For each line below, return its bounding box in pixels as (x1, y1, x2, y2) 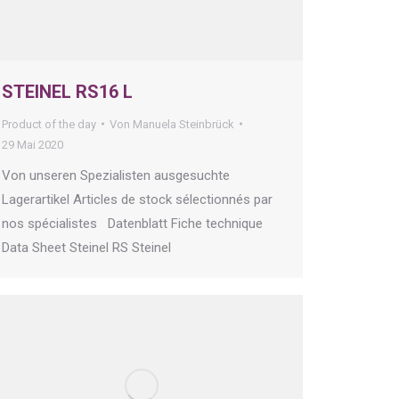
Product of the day (2, 117, 96, 131)
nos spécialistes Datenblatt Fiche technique (2, 215, 263, 232)
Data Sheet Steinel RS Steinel (2, 239, 178, 256)
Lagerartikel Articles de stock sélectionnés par (2, 191, 273, 208)
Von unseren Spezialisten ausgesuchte (2, 167, 230, 183)
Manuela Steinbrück (133, 117, 234, 131)
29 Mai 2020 (2, 137, 63, 151)
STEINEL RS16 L (2, 80, 133, 102)
